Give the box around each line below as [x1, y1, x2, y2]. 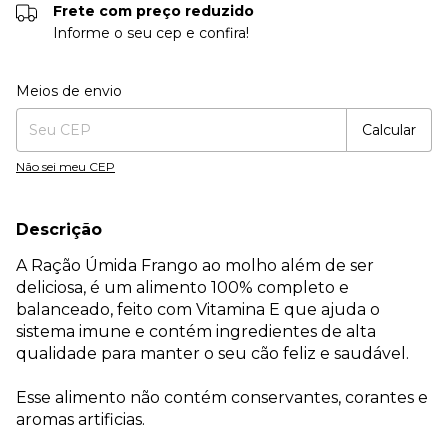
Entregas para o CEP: [16, 76, 140, 92]
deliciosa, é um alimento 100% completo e [16, 278, 349, 298]
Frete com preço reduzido [53, 2, 255, 21]
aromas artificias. [16, 410, 145, 430]
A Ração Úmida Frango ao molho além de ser [16, 256, 374, 276]
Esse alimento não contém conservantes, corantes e [16, 388, 428, 408]
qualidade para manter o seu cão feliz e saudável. [16, 344, 409, 364]
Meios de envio [16, 82, 122, 101]
